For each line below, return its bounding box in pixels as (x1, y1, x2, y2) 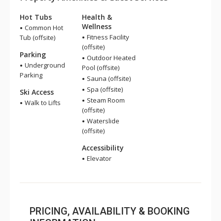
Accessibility (82, 143, 124, 152)
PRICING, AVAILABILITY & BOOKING (30, 205, 190, 217)
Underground (23, 61, 65, 70)
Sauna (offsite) (85, 74, 131, 83)
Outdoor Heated (85, 53, 136, 62)
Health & (82, 12, 112, 22)
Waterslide (85, 116, 119, 125)
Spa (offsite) (85, 85, 123, 94)
